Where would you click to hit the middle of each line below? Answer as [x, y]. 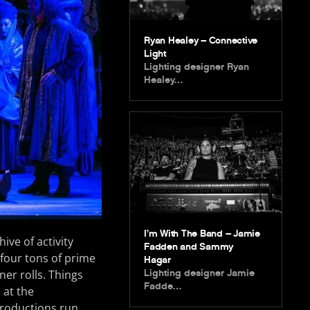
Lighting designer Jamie [200, 273]
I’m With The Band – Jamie [202, 233]
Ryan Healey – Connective [201, 40]
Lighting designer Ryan [197, 66]
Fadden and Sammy [189, 246]
